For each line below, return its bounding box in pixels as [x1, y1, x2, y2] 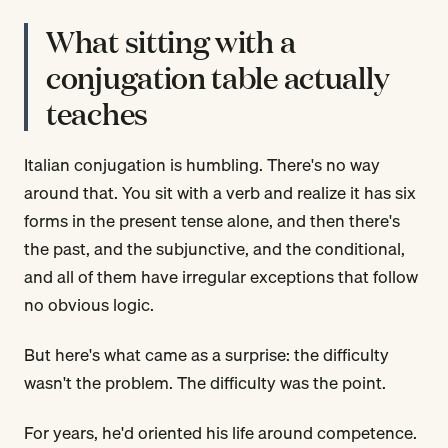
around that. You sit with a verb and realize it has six [24, 178, 416, 206]
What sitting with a [46, 19, 296, 61]
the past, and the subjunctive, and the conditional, [24, 234, 405, 262]
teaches [46, 91, 148, 133]
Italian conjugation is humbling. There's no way [24, 150, 380, 178]
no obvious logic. [24, 290, 154, 318]
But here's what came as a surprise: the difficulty [24, 340, 389, 368]
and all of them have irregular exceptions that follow [24, 262, 418, 290]
